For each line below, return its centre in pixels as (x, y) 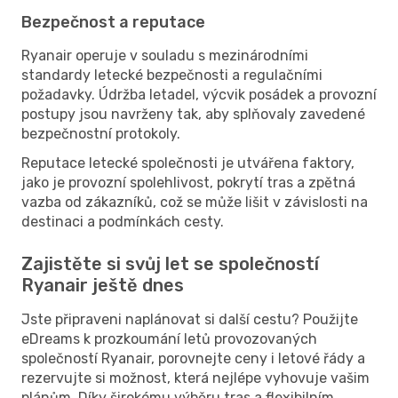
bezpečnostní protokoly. (101, 133)
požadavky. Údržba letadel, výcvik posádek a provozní (199, 94)
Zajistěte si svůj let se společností (170, 263)
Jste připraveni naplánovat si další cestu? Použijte (190, 319)
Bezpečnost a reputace (113, 22)
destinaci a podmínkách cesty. (123, 221)
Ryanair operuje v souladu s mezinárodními (165, 55)
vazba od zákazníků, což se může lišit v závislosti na (195, 202)
